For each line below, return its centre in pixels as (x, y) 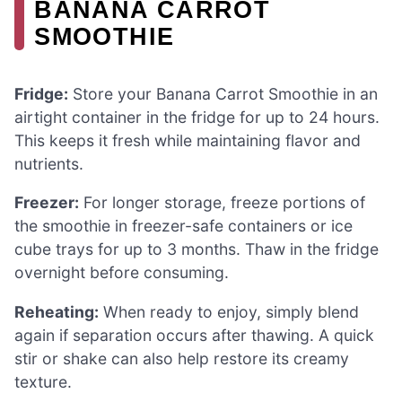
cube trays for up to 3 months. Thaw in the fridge (197, 249)
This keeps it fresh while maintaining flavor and (188, 140)
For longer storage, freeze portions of (222, 203)
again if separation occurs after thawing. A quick (194, 335)
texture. (43, 381)
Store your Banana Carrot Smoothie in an (223, 93)
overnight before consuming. (122, 273)
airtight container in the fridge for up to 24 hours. (197, 117)
